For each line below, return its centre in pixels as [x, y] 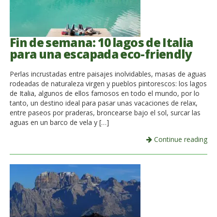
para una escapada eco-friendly [101, 54]
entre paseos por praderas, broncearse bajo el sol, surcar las [105, 112]
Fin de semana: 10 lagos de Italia [101, 43]
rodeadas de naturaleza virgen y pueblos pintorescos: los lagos [108, 83]
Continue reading [180, 139]
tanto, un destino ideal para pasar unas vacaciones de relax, [104, 103]
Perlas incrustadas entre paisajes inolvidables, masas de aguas [108, 74]
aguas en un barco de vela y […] [59, 122]
